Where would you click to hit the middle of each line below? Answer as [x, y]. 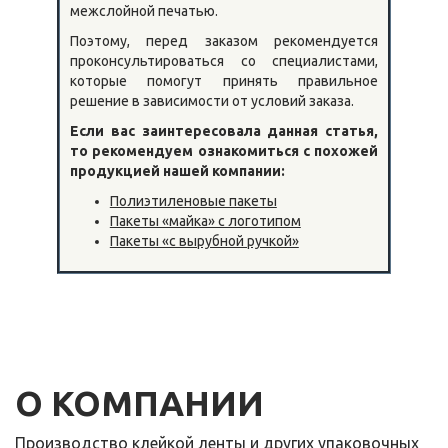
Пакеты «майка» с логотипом [205, 220]
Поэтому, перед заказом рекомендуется [224, 40]
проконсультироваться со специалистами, [224, 60]
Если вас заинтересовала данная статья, [224, 130]
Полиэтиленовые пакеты [193, 200]
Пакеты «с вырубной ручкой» [204, 240]
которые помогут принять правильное [224, 80]
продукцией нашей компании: [178, 170]
